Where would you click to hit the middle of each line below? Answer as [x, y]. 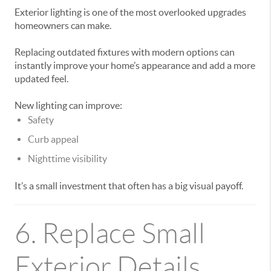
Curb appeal [53, 139]
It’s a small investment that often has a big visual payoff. [129, 186]
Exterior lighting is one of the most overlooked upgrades [130, 12]
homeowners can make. [63, 26]
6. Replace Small [110, 234]
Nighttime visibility [67, 159]
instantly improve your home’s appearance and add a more [135, 66]
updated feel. [41, 79]
